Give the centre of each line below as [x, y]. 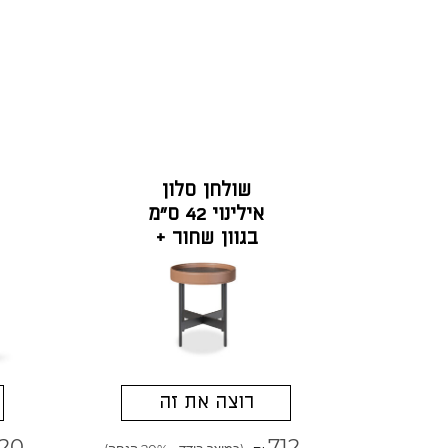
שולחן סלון [206, 191]
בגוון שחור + [206, 239]
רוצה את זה [206, 402]
